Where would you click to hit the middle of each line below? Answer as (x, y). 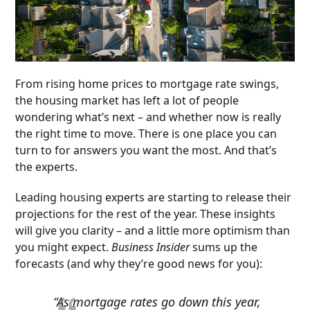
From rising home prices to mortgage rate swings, (147, 84)
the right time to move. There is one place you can (146, 134)
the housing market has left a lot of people (127, 101)
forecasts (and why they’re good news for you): (139, 264)
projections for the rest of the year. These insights (146, 214)
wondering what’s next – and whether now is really (148, 117)
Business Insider (151, 247)
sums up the (224, 247)
